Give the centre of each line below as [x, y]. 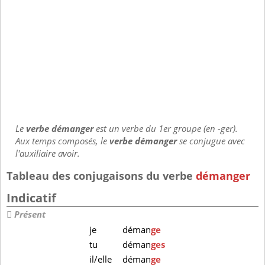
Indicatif [31, 198]
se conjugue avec [211, 141]
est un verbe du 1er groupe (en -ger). [167, 129]
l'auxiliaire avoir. [48, 153]
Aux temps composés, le [62, 141]
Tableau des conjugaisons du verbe [101, 176]
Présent [30, 215]
